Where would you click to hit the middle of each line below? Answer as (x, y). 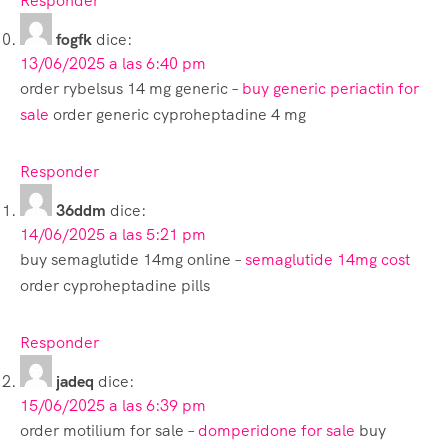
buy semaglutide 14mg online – (132, 259)
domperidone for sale (276, 430)
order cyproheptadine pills (115, 285)
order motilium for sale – (109, 430)
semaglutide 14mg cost (327, 259)
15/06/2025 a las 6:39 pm (113, 405)
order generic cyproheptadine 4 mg (177, 114)
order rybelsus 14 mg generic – (131, 88)
